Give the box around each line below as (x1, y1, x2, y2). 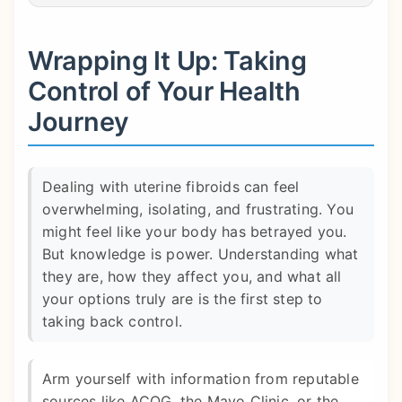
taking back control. (42, 312, 182, 331)
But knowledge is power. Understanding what (42, 245, 359, 264)
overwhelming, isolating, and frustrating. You (42, 200, 354, 219)
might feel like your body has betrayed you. (42, 223, 347, 241)
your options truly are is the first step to (42, 290, 323, 309)
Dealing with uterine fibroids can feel (42, 178, 300, 197)
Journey (28, 106, 129, 138)
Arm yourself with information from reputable (42, 370, 359, 389)
